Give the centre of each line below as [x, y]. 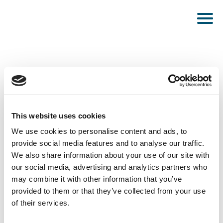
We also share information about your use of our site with [111, 155]
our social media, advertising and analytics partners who [109, 167]
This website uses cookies [59, 115]
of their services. [41, 203]
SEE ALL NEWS [111, 203]
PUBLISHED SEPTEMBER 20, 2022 [56, 121]
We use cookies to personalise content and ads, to [99, 131]
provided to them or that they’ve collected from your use [109, 191]
